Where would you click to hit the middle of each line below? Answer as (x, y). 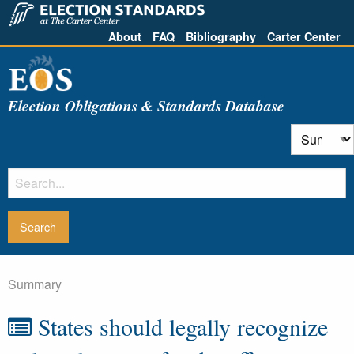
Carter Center (304, 36)
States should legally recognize (180, 326)
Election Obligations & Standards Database (146, 105)
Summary (35, 284)
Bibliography (221, 36)
